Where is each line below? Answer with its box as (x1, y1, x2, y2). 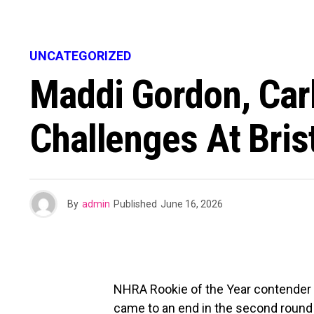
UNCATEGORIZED (29, 48, 131, 63)
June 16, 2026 (161, 198, 223, 210)
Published (114, 198, 157, 210)
